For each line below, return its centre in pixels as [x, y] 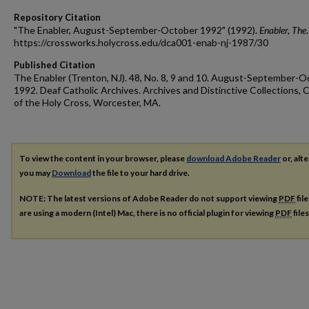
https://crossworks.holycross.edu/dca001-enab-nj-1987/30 [141, 42]
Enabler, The [283, 30]
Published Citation [54, 65]
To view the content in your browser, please [103, 158]
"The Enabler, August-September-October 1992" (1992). [137, 30]
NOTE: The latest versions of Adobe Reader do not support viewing [149, 198]
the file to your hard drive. [140, 173]
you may [36, 173]
